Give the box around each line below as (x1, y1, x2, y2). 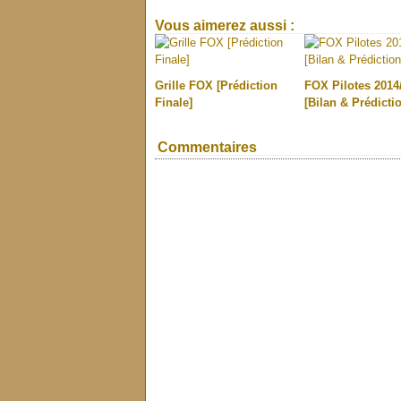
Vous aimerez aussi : (155, 18, 294, 33)
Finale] (155, 96, 192, 109)
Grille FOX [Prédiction (155, 79, 277, 92)
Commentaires (158, 140, 257, 155)
